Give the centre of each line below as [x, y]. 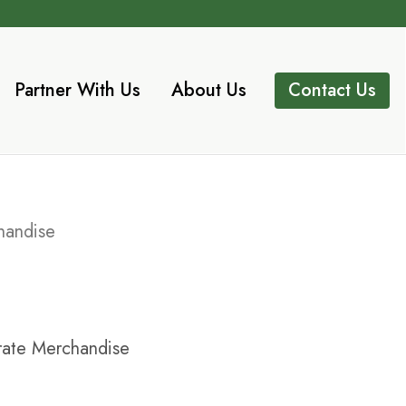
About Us [209, 90]
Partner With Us [77, 90]
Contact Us [332, 90]
